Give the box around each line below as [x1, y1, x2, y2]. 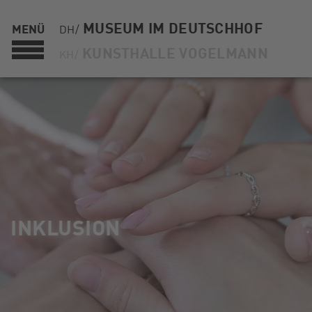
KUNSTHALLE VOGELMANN [81, 42, 268, 63]
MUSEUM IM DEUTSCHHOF [82, 17, 263, 38]
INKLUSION [10, 211, 120, 242]
